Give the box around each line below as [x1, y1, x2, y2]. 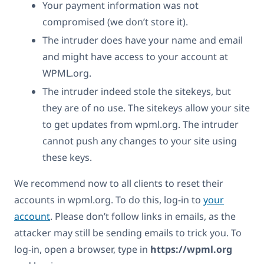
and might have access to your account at [42, 49, 228, 64]
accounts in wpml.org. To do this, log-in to [14, 193, 203, 207]
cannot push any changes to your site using [42, 134, 237, 148]
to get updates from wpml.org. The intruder [42, 117, 239, 132]
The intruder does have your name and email [42, 33, 243, 48]
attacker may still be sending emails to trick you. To [14, 226, 242, 240]
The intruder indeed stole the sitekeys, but [42, 84, 231, 99]
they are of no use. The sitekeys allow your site [42, 101, 250, 115]
